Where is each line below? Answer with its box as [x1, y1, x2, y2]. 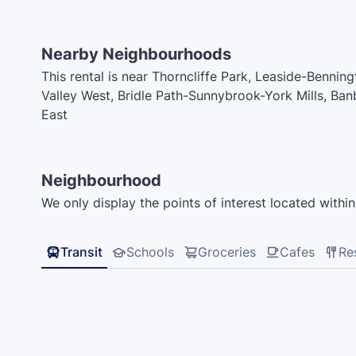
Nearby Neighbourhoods [41, 44, 231, 64]
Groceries [198, 244, 256, 261]
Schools [126, 244, 174, 261]
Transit [60, 244, 103, 261]
